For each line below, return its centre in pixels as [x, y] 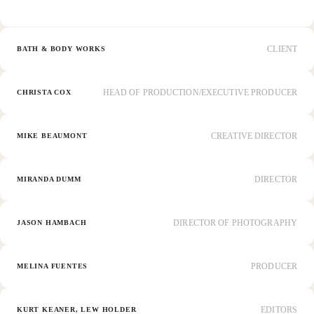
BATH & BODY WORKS [61, 49]
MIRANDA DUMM [49, 179]
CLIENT [282, 49]
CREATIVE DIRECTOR [254, 136]
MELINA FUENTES [53, 266]
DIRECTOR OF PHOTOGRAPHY [235, 223]
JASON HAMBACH [52, 223]
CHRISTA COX [44, 93]
